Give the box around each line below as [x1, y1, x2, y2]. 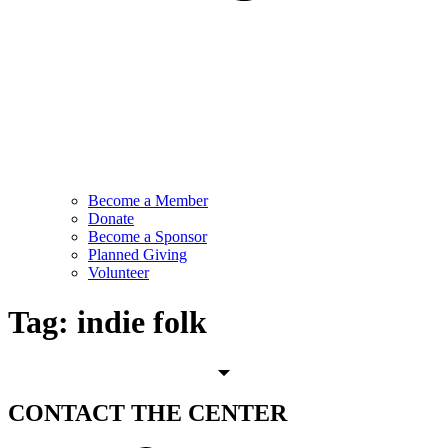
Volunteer [88, 264, 149, 282]
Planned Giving [88, 246, 187, 264]
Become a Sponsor [88, 228, 207, 246]
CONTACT [8, 400, 125, 427]
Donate [88, 210, 134, 228]
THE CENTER [131, 400, 287, 427]
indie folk [77, 303, 207, 340]
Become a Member [88, 192, 208, 210]
